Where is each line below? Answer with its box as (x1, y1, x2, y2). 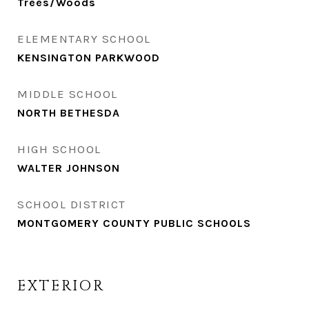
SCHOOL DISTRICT (17, 197, 126, 211)
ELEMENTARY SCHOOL (17, 32, 151, 46)
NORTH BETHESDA (17, 106, 120, 119)
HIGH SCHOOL (17, 142, 101, 156)
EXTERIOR (17, 277, 105, 296)
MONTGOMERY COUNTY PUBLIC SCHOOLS (17, 217, 251, 230)
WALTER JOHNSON (17, 161, 120, 175)
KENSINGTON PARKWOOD (17, 51, 160, 64)
